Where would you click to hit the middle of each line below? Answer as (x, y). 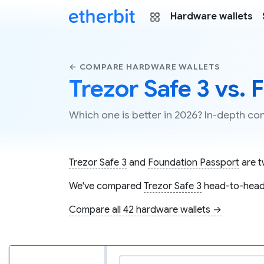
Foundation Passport (194, 163)
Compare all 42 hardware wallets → (145, 210)
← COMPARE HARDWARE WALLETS (145, 67)
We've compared (106, 187)
